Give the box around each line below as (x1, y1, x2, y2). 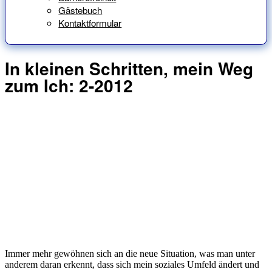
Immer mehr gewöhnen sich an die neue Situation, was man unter (5, 248, 255, 259)
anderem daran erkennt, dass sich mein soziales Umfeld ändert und (5, 259, 259, 270)
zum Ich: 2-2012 (5, 72, 133, 98)
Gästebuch (58, 4, 103, 17)
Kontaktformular (58, 16, 122, 30)
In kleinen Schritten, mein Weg (5, 55, 253, 81)
